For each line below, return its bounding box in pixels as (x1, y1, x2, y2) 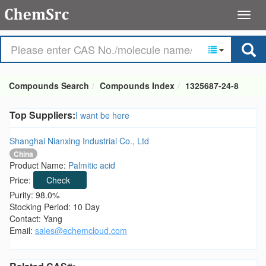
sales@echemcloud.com (35, 224, 127, 237)
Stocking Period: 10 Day (9, 201, 100, 213)
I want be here (75, 109, 129, 121)
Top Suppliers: (9, 108, 75, 122)
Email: (9, 224, 35, 237)
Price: (9, 174, 33, 186)
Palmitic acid (68, 159, 115, 172)
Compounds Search (9, 80, 89, 91)
